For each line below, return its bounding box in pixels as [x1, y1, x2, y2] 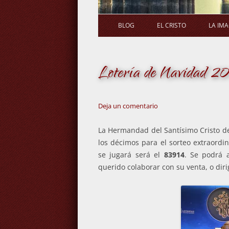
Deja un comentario [98, 101, 158, 110]
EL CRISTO [157, 21, 186, 30]
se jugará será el [98, 150, 164, 159]
